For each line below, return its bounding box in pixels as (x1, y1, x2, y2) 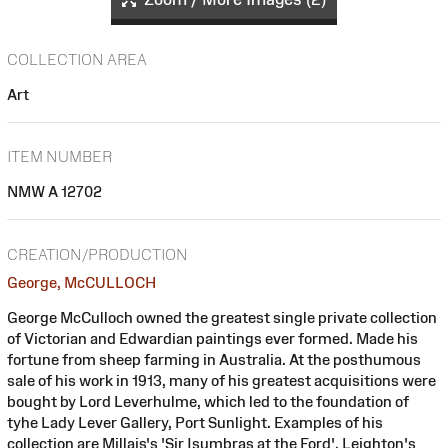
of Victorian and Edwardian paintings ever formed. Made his (7, 329, 418, 347)
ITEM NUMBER (7, 148, 112, 166)
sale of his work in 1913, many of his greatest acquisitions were (7, 371, 436, 389)
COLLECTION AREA (7, 50, 147, 68)
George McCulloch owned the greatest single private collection (7, 308, 437, 326)
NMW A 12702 (7, 183, 102, 201)
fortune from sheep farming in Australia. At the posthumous (7, 350, 421, 368)
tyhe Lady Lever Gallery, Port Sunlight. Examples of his (7, 413, 383, 431)
